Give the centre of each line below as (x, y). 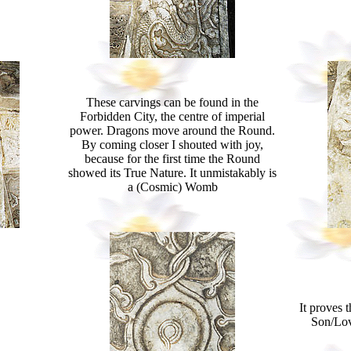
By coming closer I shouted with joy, (172, 145)
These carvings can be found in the (172, 102)
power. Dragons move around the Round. (172, 130)
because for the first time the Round (172, 159)
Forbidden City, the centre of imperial (172, 116)
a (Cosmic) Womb (172, 187)
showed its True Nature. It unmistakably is (172, 173)
